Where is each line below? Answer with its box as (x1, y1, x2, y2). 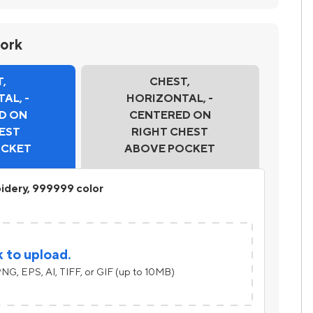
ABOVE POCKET (124, 142, 216, 155)
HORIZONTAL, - (126, 92, 214, 105)
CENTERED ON (129, 108, 211, 122)
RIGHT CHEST (131, 125, 209, 138)
